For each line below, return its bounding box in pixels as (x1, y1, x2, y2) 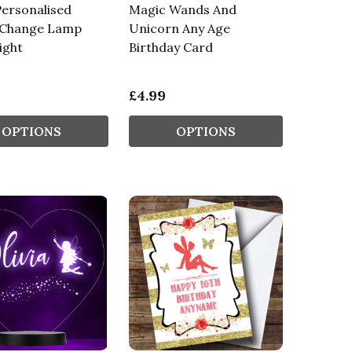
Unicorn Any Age (128, 20, 230, 37)
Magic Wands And (128, 2, 236, 18)
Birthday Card (128, 39, 213, 56)
